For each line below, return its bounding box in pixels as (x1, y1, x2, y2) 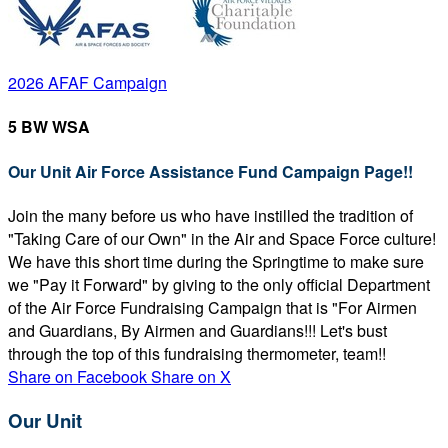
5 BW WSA (8, 115, 90, 139)
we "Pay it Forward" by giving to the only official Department (8, 272, 430, 296)
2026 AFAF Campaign (8, 71, 167, 94)
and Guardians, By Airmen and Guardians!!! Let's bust (8, 318, 387, 342)
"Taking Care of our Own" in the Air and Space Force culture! (8, 226, 436, 250)
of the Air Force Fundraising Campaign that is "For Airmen (8, 295, 417, 319)
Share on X (151, 364, 231, 388)
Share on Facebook (8, 364, 147, 388)
